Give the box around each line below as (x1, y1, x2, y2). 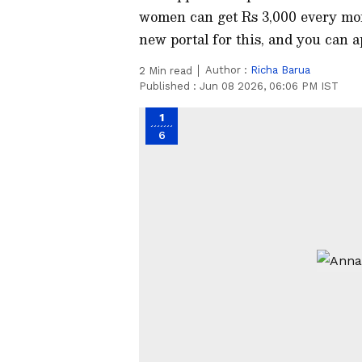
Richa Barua (250, 64, 310, 76)
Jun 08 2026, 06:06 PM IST (200, 80, 339, 92)
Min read (145, 65, 192, 77)
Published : (139, 80, 200, 92)
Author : (205, 64, 250, 76)
